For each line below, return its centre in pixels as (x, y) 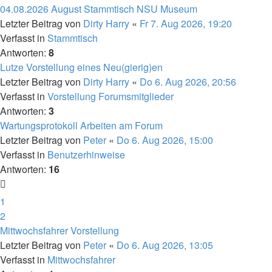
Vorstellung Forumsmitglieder (110, 96)
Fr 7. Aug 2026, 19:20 (186, 23)
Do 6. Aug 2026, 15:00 (165, 140)
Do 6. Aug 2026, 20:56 (188, 82)
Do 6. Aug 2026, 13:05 (165, 245)
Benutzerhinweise (86, 155)
